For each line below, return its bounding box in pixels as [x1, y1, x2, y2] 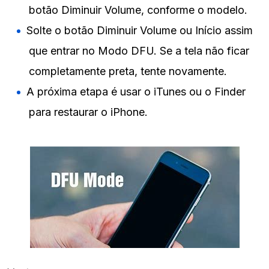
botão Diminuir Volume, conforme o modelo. [29, 3, 247, 16]
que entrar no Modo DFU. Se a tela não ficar [29, 44, 249, 57]
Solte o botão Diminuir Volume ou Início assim [26, 23, 253, 37]
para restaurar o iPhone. [29, 105, 148, 118]
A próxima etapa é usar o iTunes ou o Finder [26, 85, 246, 98]
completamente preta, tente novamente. [29, 64, 227, 77]
